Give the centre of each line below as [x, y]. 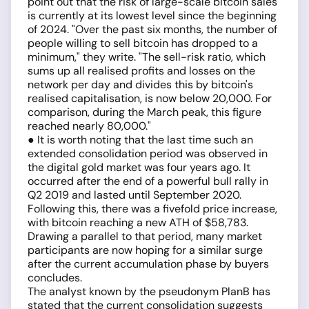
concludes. [55, 277]
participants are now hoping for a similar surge [145, 250]
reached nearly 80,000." [89, 126]
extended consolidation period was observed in [148, 153]
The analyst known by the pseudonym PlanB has [149, 291]
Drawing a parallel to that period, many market [145, 236]
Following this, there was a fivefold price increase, [152, 208]
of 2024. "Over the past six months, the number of [152, 29]
